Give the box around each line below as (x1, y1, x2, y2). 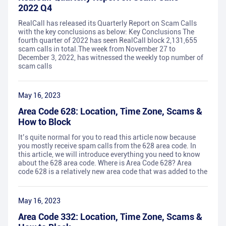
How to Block (18, 117, 71, 128)
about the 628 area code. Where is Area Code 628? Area (18, 159, 192, 167)
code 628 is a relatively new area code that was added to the (18, 167, 207, 176)
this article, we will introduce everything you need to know (18, 150, 200, 159)
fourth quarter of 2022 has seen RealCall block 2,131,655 (18, 36, 197, 45)
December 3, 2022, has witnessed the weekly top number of (18, 53, 203, 62)
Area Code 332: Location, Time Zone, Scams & (18, 211, 202, 222)
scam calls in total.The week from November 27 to (18, 45, 176, 53)
